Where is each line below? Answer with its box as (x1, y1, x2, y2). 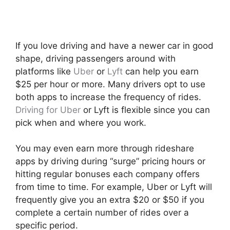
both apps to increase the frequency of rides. (15, 91, 201, 102)
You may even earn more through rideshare (15, 143, 194, 154)
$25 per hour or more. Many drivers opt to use (15, 79, 205, 89)
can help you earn (123, 66, 199, 76)
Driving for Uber (15, 104, 81, 115)
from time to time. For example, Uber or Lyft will (15, 182, 212, 193)
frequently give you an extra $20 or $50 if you (15, 195, 204, 205)
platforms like (15, 66, 73, 76)
